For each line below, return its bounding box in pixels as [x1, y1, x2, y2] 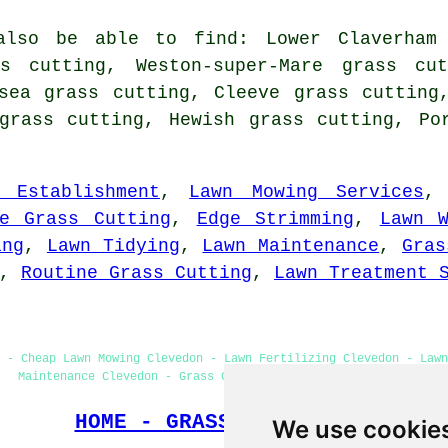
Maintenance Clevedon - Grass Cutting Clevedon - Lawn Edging [17, 369, 431, 384]
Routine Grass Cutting [21, 262, 252, 283]
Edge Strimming [196, 208, 355, 229]
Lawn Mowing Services [189, 181, 424, 202]
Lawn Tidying [46, 235, 180, 256]
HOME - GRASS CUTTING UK [74, 409, 374, 434]
